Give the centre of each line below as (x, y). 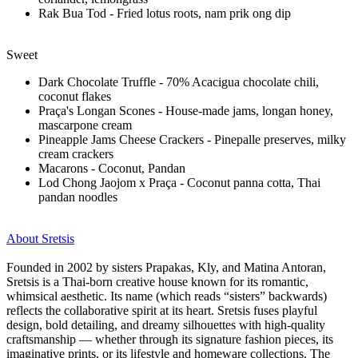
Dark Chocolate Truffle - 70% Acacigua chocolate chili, (179, 82)
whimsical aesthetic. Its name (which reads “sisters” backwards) (167, 296)
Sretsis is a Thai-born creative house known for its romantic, (157, 281)
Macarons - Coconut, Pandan (113, 168)
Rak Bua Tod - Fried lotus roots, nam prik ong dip (170, 13)
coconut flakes (76, 96)
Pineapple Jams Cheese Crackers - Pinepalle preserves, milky (192, 139)
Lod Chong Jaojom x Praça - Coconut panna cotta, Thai (179, 182)
